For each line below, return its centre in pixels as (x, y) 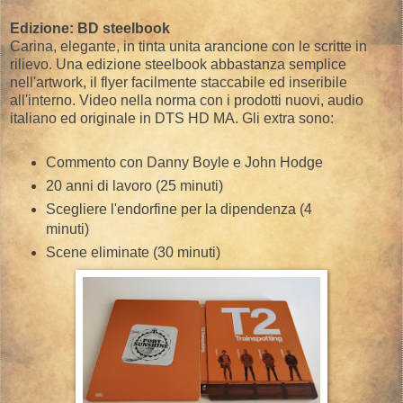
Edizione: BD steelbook (90, 29)
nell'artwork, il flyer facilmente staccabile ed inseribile (179, 83)
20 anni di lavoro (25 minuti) (134, 186)
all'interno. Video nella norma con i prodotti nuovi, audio (187, 101)
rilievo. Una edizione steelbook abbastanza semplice (178, 65)
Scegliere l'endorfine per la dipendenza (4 (179, 210)
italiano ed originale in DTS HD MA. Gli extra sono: (172, 119)
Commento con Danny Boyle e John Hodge (184, 163)
